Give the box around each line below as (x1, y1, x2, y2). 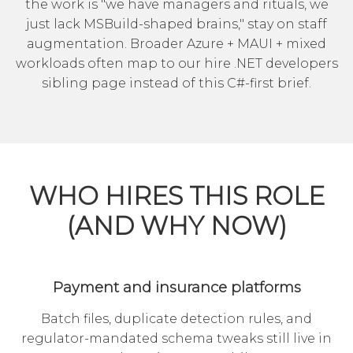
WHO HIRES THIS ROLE (28, 180, 325, 212)
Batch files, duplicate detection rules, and (41, 311, 312, 327)
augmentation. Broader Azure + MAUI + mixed (27, 36, 326, 52)
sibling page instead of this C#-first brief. (42, 76, 311, 91)
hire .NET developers (203, 56, 338, 72)
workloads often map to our (15, 56, 204, 72)
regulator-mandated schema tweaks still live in (21, 331, 332, 347)
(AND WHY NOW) (66, 210, 287, 242)
